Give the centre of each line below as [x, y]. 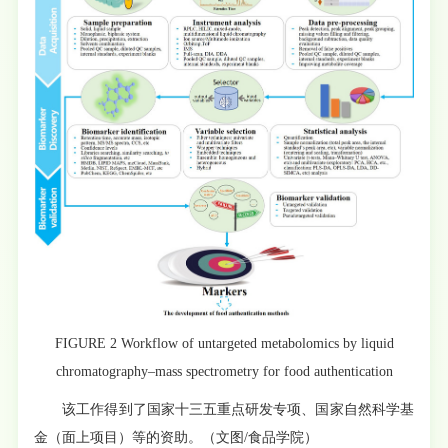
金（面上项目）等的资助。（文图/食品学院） [176, 438]
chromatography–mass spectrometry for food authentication [224, 372]
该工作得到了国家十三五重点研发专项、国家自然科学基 [224, 410]
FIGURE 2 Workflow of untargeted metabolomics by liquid [224, 344]
